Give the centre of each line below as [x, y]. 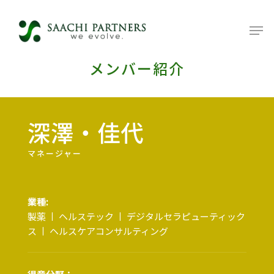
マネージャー [54, 154]
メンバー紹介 [137, 69]
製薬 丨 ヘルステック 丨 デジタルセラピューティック [136, 217]
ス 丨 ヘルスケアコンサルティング [98, 231]
